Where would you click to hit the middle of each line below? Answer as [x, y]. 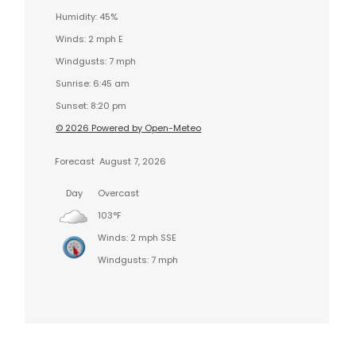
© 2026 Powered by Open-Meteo [129, 128]
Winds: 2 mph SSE [137, 237]
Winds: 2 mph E [90, 39]
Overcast [119, 193]
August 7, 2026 [132, 161]
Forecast [75, 161]
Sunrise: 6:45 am [93, 83]
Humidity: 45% [87, 16]
